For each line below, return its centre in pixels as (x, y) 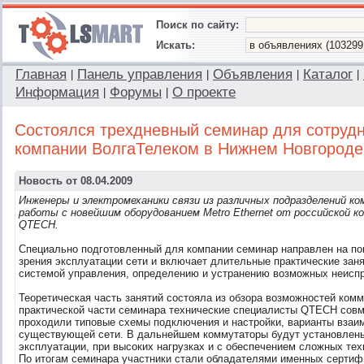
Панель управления (140, 74)
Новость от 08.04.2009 (76, 181)
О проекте (204, 92)
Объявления (253, 74)
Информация (57, 92)
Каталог (328, 74)
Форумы (136, 92)
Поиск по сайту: (197, 25)
